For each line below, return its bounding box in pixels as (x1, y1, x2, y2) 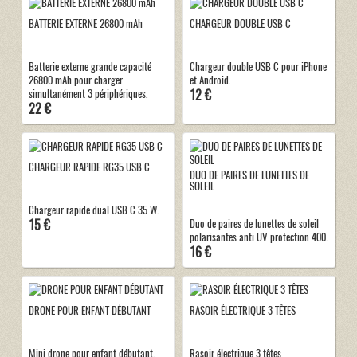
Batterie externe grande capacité (28, 60, 151, 74)
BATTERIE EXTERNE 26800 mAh (28, 16, 143, 30)
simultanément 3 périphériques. (28, 87, 147, 101)
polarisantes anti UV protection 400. (189, 230, 328, 245)
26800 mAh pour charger (28, 73, 123, 88)
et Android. (189, 73, 230, 88)
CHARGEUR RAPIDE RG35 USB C (28, 159, 150, 174)
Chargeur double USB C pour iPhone (189, 60, 327, 74)
